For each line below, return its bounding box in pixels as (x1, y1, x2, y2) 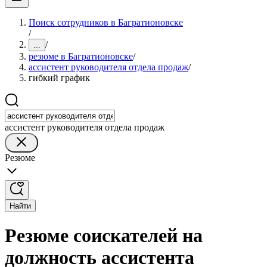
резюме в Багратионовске (29, 51, 133, 61)
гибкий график (29, 73, 90, 83)
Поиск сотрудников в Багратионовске (29, 17, 183, 27)
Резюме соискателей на (5, 225, 203, 247)
